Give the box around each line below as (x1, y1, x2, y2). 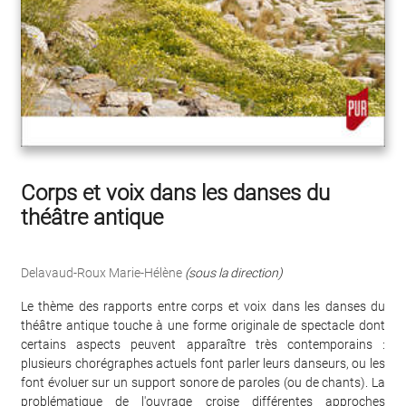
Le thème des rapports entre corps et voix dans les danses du (21, 299, 385, 314)
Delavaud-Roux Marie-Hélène (21, 266, 182, 281)
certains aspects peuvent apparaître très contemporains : (21, 337, 385, 353)
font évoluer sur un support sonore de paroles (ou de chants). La (21, 375, 385, 391)
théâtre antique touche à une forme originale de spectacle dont (21, 318, 385, 333)
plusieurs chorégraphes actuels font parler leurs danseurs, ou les (21, 356, 385, 372)
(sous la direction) (185, 266, 283, 281)
